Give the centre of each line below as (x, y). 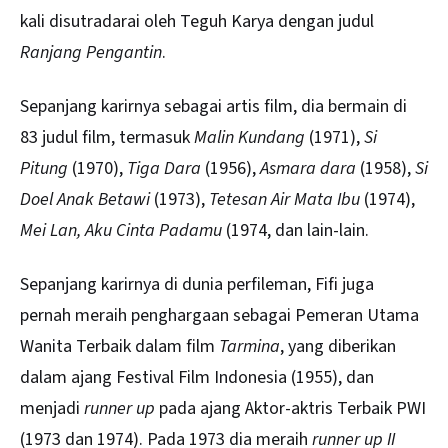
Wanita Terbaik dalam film (119, 347)
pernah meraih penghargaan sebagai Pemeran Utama (219, 316)
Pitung (44, 169)
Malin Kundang (249, 138)
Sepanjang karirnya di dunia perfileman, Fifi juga (197, 285)
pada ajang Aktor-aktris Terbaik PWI (290, 409)
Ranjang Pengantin (91, 52)
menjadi (52, 409)
